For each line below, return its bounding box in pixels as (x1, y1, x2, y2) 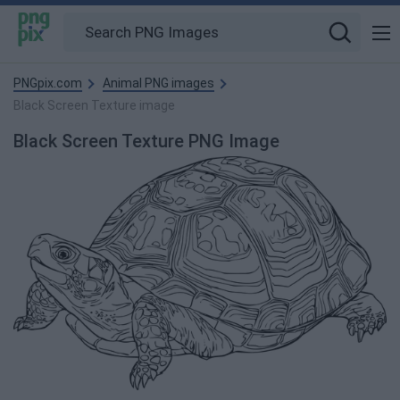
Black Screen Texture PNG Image (13, 130, 279, 152)
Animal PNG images (103, 76, 214, 90)
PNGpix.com (13, 76, 82, 90)
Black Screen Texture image (13, 98, 175, 112)
